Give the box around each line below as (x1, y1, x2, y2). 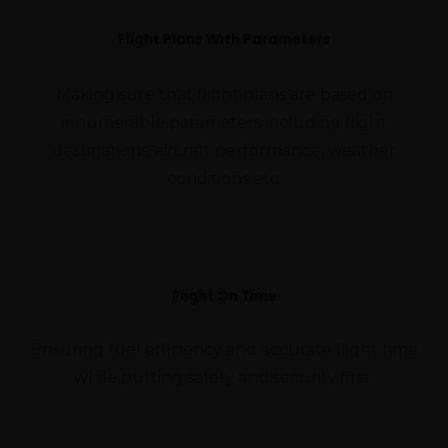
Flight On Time (171, 286, 277, 306)
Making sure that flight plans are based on (55, 85, 393, 104)
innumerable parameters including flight (61, 113, 387, 132)
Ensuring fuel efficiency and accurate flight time (30, 340, 418, 359)
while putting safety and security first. (74, 368, 374, 387)
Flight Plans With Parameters (117, 29, 331, 49)
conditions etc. (166, 169, 282, 188)
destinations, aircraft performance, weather (52, 141, 396, 160)
